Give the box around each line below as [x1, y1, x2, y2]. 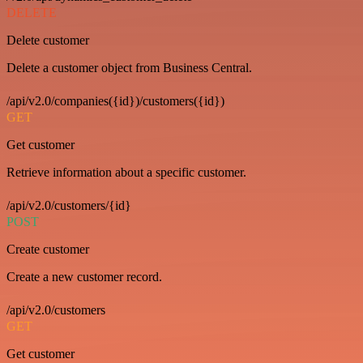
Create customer [6, 242, 89, 256]
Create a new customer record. [6, 270, 162, 284]
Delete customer [6, 33, 89, 47]
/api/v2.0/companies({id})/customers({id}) [6, 94, 224, 108]
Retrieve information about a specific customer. [6, 165, 246, 179]
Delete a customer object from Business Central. [6, 61, 252, 75]
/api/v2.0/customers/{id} [6, 199, 131, 212]
